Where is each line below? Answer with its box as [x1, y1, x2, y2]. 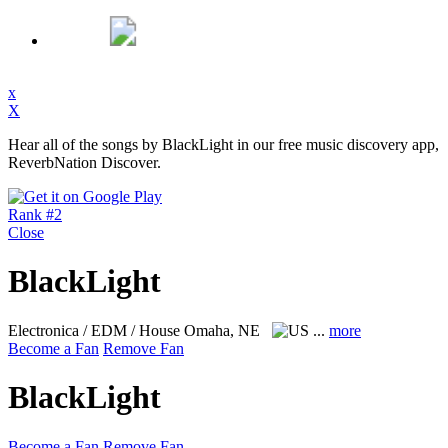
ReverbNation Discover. [8, 154, 161, 171]
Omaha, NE [184, 321, 264, 339]
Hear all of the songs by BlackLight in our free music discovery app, [8, 136, 439, 153]
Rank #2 [8, 206, 62, 223]
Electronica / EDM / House [8, 321, 184, 339]
